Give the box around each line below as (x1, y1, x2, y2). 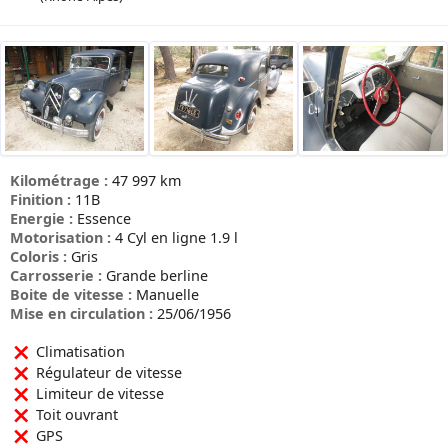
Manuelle (136, 284, 199, 304)
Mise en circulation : (10, 303, 157, 323)
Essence (77, 208, 131, 228)
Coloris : (10, 246, 71, 266)
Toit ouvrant (32, 404, 118, 424)
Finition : (10, 189, 75, 209)
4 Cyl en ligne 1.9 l (115, 227, 238, 247)
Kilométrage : (10, 170, 112, 190)
